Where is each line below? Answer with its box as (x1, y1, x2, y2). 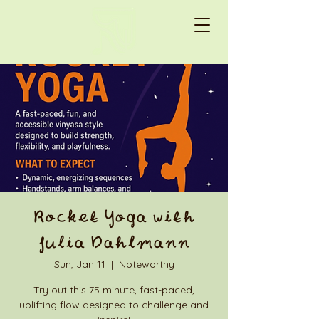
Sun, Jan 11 (53, 258, 105, 271)
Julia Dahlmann (38, 235, 190, 254)
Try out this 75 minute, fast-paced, (33, 283, 194, 296)
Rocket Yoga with (33, 209, 195, 229)
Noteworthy (118, 258, 174, 271)
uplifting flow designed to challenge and (19, 298, 209, 311)
